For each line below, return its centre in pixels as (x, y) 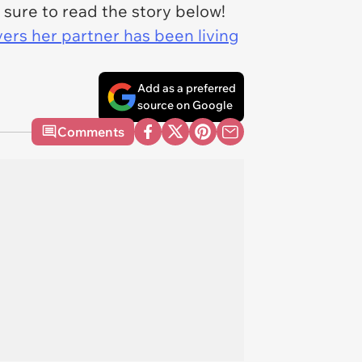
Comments (91, 132)
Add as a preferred (187, 88)
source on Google (185, 105)
